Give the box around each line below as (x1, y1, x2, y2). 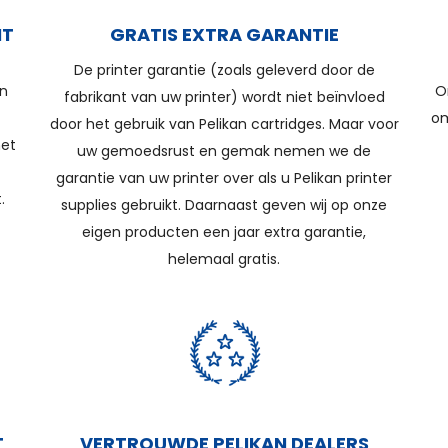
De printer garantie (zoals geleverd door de (73, 60, 375, 80)
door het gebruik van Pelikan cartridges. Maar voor (49, 114, 399, 134)
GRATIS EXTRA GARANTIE (109, 22, 339, 47)
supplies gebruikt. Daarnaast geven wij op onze (61, 195, 387, 215)
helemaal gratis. (168, 249, 280, 269)
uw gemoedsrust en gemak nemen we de (77, 141, 371, 161)
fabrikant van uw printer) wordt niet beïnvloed (63, 87, 385, 107)
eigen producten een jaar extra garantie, (82, 222, 366, 242)
